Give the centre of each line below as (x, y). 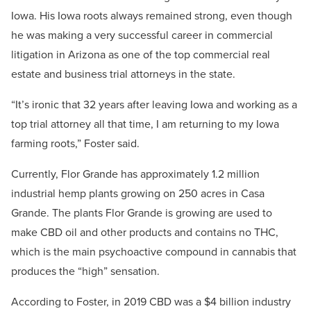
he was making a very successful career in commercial (142, 35)
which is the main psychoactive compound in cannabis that (154, 252)
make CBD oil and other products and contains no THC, (145, 233)
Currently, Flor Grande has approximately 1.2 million (135, 174)
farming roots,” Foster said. (75, 144)
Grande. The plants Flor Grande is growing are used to (142, 213)
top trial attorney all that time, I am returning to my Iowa (145, 124)
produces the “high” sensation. (85, 271)
